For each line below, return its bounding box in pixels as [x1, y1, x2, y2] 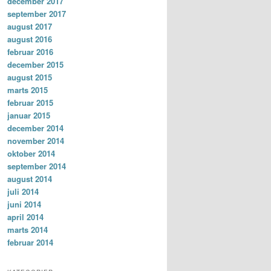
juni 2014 [7, 198, 41, 210]
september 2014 [7, 160, 66, 172]
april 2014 [7, 211, 44, 223]
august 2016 [7, 33, 52, 45]
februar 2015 [7, 96, 53, 108]
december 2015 [7, 58, 64, 70]
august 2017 [7, 20, 52, 32]
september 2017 [7, 7, 66, 19]
